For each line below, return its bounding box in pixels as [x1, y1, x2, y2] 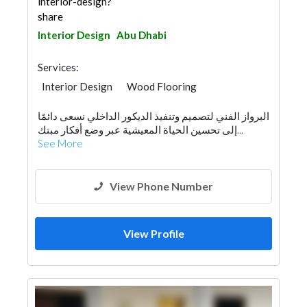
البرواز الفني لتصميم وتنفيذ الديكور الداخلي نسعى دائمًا [38, 110, 269, 122]
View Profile [123, 227, 184, 240]
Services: [38, 61, 79, 73]
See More [38, 137, 83, 149]
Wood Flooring [127, 80, 197, 93]
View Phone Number [110, 180, 213, 193]
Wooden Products [42, 95, 125, 108]
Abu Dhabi [116, 29, 167, 41]
